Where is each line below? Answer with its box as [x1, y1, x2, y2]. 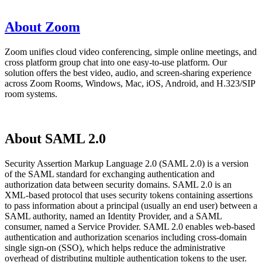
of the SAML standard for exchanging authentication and [5, 168, 215, 179]
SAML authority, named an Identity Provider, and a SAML [5, 211, 222, 221]
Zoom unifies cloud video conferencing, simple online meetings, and [5, 46, 257, 57]
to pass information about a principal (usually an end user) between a [5, 200, 257, 211]
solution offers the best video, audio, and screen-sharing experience [5, 67, 251, 78]
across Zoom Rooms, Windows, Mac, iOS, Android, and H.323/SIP [5, 78, 255, 88]
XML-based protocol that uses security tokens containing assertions [5, 189, 253, 200]
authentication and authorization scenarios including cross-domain [5, 232, 247, 242]
